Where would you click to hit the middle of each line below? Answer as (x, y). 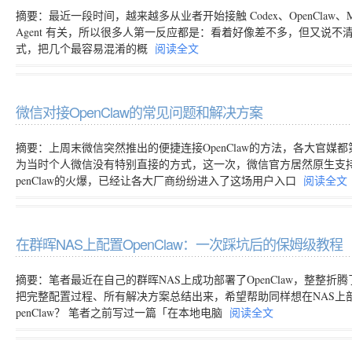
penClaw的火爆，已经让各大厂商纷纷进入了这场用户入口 (158, 180)
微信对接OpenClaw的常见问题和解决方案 (139, 112)
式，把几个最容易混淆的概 (83, 48)
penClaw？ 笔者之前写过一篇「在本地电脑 (121, 312)
